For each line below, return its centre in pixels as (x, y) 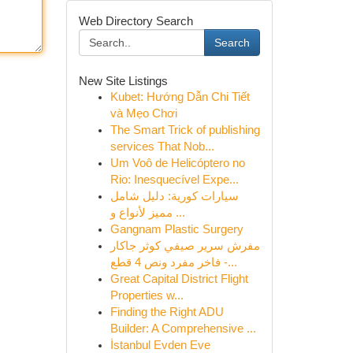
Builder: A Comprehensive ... (183, 329)
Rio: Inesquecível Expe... (174, 180)
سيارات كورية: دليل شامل (174, 196)
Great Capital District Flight (179, 279)
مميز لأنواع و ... (178, 213)
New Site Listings (123, 81)
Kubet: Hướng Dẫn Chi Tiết (180, 97)
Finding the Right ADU (167, 312)
